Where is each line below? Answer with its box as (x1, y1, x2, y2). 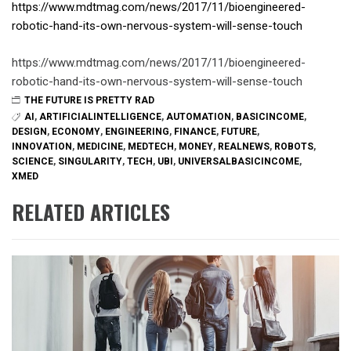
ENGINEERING (105, 125, 169, 137)
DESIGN (12, 125, 47, 137)
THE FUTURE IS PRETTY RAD (24, 94, 154, 106)
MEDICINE (77, 140, 123, 152)
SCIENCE (12, 155, 53, 167)
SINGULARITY (58, 155, 122, 167)
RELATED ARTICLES (12, 197, 170, 228)
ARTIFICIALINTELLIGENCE (39, 110, 161, 122)
